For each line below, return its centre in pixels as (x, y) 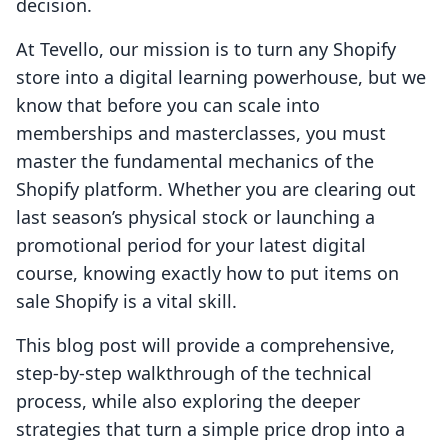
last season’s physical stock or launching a (195, 217)
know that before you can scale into (168, 105)
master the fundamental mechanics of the (195, 161)
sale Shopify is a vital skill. (126, 301)
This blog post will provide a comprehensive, (205, 345)
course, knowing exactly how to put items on (207, 273)
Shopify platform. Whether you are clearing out (216, 189)
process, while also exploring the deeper (188, 401)
